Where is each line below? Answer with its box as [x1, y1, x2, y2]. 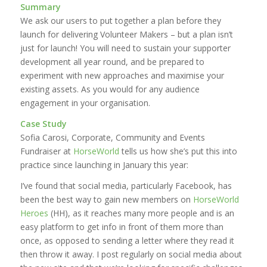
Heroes [20, 207, 48, 219]
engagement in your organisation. [20, 97, 150, 108]
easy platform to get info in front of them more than [20, 221, 223, 232]
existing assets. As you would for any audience [20, 83, 200, 95]
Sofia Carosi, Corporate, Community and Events [20, 131, 205, 143]
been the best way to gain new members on [20, 193, 193, 205]
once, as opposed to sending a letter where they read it [20, 234, 234, 246]
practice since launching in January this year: [20, 159, 188, 170]
